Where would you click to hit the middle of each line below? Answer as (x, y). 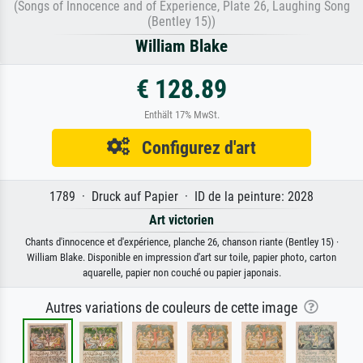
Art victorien (181, 220)
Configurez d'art (193, 147)
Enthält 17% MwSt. (181, 114)
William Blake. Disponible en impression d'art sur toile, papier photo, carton (181, 257)
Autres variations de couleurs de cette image (174, 307)
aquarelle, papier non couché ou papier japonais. (181, 272)
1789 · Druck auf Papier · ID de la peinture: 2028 (181, 196)
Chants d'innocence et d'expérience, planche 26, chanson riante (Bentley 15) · (181, 241)
